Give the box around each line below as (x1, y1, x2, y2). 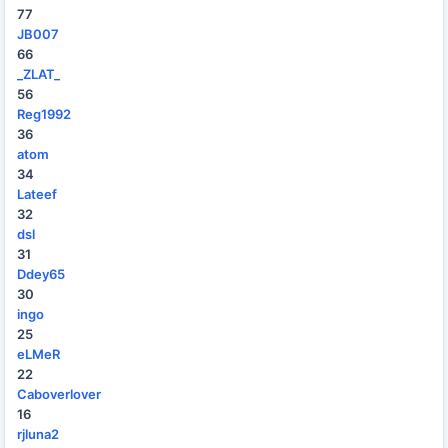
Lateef (17, 186, 57, 202)
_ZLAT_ (17, 66, 60, 82)
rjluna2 (17, 426, 59, 442)
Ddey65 (17, 266, 65, 282)
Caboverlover (17, 386, 101, 402)
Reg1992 (17, 106, 71, 122)
